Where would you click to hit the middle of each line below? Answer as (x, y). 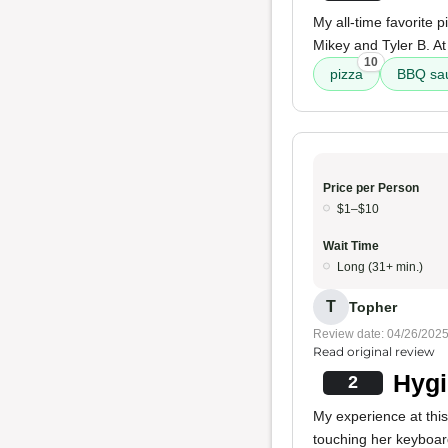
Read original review (374, 351)
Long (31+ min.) (380, 267)
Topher (373, 306)
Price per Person (371, 188)
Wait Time (351, 246)
